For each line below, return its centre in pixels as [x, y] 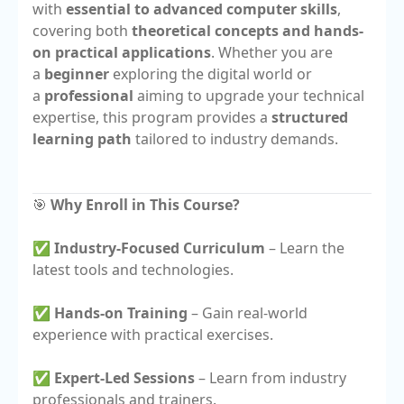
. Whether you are [272, 52]
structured [310, 117]
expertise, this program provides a [152, 117]
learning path [82, 139]
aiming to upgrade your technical [249, 96]
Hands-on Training [121, 313]
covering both [82, 31]
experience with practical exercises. [153, 335]
